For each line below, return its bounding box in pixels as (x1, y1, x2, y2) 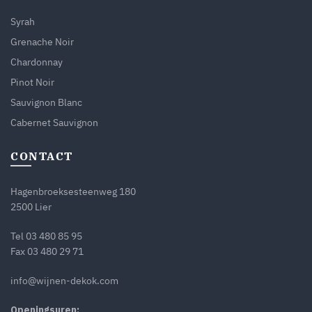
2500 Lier (10, 200, 52, 213)
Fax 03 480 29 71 (10, 244, 84, 258)
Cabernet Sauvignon (10, 116, 98, 129)
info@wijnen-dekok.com (10, 274, 118, 287)
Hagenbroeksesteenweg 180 (10, 185, 136, 198)
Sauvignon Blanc (10, 95, 82, 109)
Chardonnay (10, 55, 63, 68)
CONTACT (10, 148, 73, 163)
